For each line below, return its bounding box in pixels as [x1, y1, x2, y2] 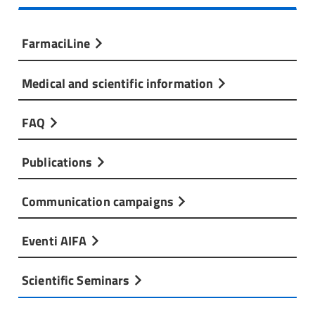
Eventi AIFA [22, 231, 90, 251]
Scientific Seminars [22, 270, 133, 290]
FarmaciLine [22, 33, 94, 53]
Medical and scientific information [22, 72, 217, 93]
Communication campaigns [22, 191, 177, 212]
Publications [22, 151, 96, 172]
